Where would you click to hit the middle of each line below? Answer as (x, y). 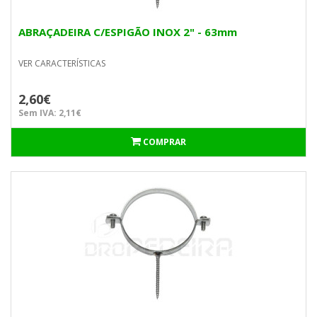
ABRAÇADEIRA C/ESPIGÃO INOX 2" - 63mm (128, 32)
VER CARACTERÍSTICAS (62, 63)
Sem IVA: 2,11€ (50, 113)
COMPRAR (165, 142)
